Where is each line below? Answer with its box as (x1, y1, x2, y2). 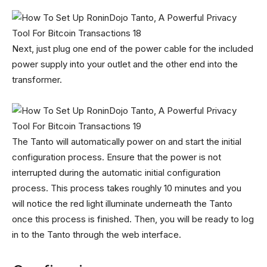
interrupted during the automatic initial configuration (12, 167, 221, 178)
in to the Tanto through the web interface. (12, 229, 181, 240)
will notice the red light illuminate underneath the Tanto (12, 198, 232, 209)
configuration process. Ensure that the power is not (12, 151, 221, 163)
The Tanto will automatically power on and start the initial (12, 136, 241, 147)
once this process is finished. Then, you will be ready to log (12, 213, 254, 225)
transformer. (12, 74, 62, 85)
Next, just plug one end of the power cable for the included (12, 43, 253, 54)
